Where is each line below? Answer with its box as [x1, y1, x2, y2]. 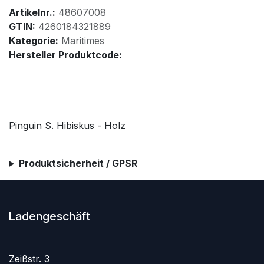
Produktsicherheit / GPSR [18, 157, 137, 170]
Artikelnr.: [9, 6, 55, 19]
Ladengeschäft [9, 209, 90, 224]
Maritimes [61, 35, 104, 47]
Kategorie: [9, 35, 58, 47]
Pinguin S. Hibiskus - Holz [9, 120, 126, 132]
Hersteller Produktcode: [9, 49, 122, 61]
